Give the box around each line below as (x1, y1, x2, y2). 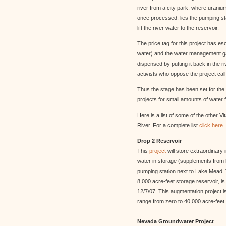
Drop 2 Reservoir (137, 138, 182, 144)
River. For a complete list (137, 122, 199, 128)
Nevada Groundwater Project (137, 218, 214, 224)
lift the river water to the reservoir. (137, 25, 219, 31)
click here (199, 122, 223, 128)
